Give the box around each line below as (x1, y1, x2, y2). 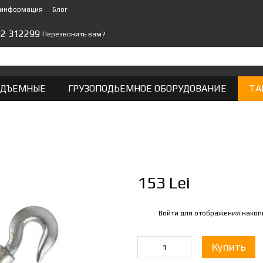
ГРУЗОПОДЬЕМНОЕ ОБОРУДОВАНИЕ (68, 83, 227, 94)
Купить (211, 241, 246, 253)
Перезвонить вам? (42, 30, 106, 39)
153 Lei (137, 173, 190, 192)
